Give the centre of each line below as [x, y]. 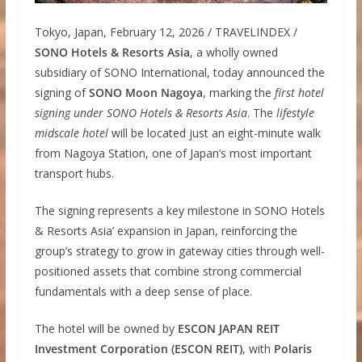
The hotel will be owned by [106, 328]
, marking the [238, 92]
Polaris [293, 348]
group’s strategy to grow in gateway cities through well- [179, 250]
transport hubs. [74, 173]
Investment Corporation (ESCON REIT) [138, 348]
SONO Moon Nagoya [145, 92]
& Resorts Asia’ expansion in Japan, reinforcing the [166, 230]
